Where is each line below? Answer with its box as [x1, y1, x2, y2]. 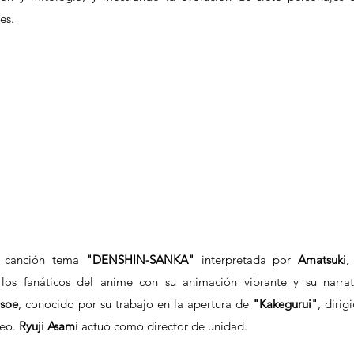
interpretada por [201, 252, 299, 268]
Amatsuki [298, 252, 347, 268]
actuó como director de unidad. [81, 318, 247, 334]
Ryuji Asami [19, 318, 81, 334]
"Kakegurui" [253, 296, 318, 312]
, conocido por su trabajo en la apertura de [18, 296, 253, 312]
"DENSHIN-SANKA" [85, 252, 201, 268]
